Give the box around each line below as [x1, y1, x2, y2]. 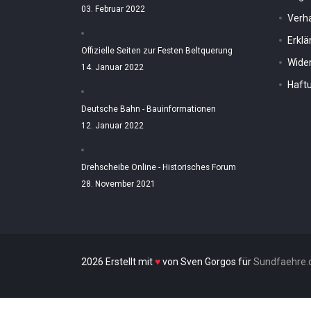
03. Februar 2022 [81, 4, 145, 14]
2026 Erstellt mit [81, 256, 155, 267]
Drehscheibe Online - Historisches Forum [81, 162, 236, 172]
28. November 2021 [81, 179, 155, 189]
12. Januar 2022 [81, 121, 144, 131]
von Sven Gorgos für [160, 256, 253, 267]
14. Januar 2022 [81, 62, 144, 72]
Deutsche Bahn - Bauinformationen [81, 104, 216, 114]
